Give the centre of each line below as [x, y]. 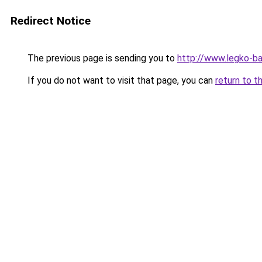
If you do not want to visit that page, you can [120, 80]
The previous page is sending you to [101, 58]
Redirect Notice [51, 21]
